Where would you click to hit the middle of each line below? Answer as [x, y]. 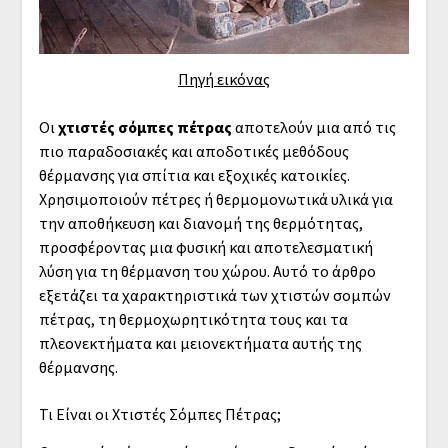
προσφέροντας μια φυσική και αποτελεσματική [205, 246]
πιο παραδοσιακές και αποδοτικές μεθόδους [193, 150]
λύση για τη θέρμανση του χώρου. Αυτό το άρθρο [207, 270]
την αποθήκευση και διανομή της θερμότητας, [200, 222]
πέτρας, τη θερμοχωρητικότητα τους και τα [193, 318]
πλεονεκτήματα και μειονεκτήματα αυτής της [200, 342]
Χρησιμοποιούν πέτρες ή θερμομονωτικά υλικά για [215, 198]
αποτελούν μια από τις [313, 126]
